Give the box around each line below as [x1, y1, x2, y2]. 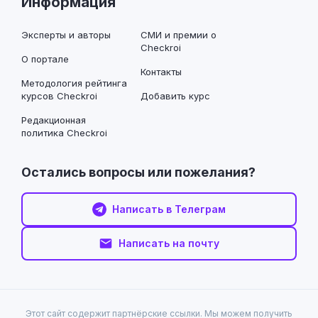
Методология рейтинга [21, 77, 127, 89]
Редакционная [21, 114, 86, 126]
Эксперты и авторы [21, 28, 111, 40]
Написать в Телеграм [112, 202, 226, 215]
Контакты [141, 65, 182, 77]
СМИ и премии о [141, 28, 216, 40]
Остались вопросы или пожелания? [21, 164, 256, 180]
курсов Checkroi [21, 89, 97, 102]
